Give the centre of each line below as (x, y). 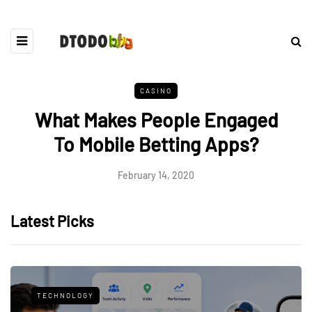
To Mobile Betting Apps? (156, 144)
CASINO (156, 90)
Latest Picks (52, 220)
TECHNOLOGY (65, 295)
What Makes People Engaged (156, 119)
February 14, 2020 (156, 175)
